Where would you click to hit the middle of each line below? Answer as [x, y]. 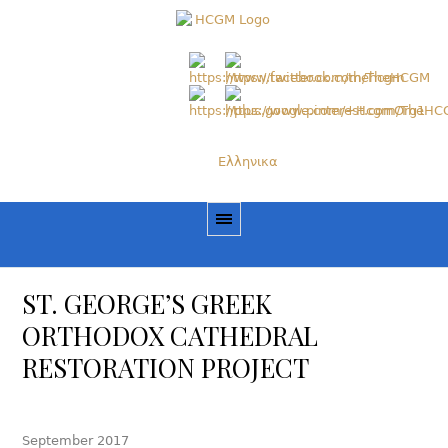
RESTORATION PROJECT [166, 367]
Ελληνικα [248, 161]
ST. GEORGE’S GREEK [147, 303]
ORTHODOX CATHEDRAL [170, 335]
